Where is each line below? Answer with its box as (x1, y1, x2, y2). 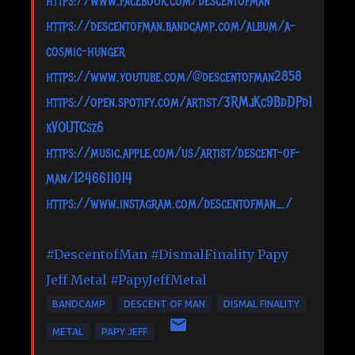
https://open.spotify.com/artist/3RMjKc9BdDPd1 (46, 93, 312, 111)
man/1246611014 (46, 169, 132, 187)
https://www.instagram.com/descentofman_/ (46, 194, 292, 212)
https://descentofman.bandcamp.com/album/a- (46, 17, 296, 35)
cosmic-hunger (46, 42, 125, 60)
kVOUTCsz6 (46, 118, 104, 136)
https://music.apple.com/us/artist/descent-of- (46, 143, 300, 162)
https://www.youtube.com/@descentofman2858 (46, 67, 302, 86)
